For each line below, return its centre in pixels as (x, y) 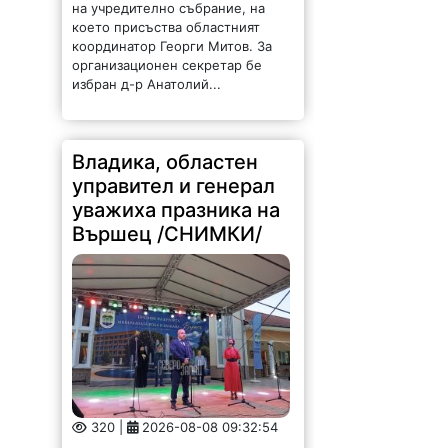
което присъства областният (166, 13)
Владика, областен (165, 148)
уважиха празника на (176, 196)
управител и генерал (174, 172)
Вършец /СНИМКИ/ (167, 220)
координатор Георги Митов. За (172, 32)
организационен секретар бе (167, 51)
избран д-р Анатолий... (147, 70)
